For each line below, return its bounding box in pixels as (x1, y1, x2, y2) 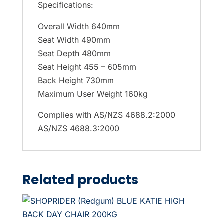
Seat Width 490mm (37, 35, 110, 45)
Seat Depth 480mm (37, 48, 111, 59)
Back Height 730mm (37, 75, 114, 86)
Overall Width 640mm (37, 21, 120, 32)
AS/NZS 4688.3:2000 (37, 123, 119, 134)
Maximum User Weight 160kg (37, 89, 148, 99)
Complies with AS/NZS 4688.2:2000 (37, 110, 175, 120)
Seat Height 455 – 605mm (37, 62, 136, 72)
